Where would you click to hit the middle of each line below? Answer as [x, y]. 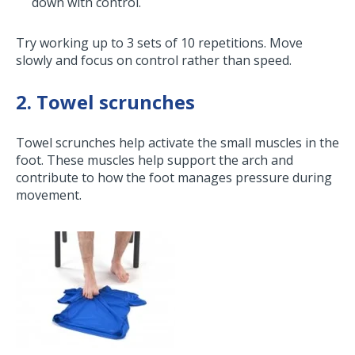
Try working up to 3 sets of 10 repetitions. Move [159, 43]
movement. [52, 195]
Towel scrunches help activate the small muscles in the [177, 143]
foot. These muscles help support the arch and [155, 160]
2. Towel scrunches [105, 102]
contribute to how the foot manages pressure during [174, 178]
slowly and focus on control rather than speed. [154, 61]
